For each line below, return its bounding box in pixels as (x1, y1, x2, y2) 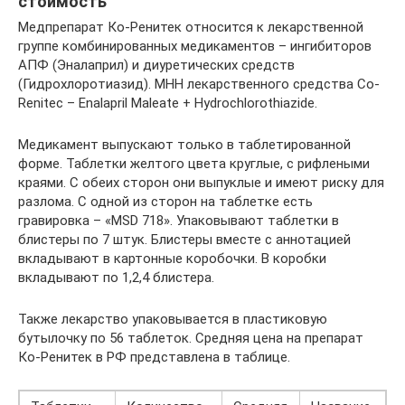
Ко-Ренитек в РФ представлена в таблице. (18, 349, 290, 365)
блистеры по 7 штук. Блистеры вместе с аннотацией (18, 231, 351, 248)
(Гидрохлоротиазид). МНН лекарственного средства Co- (18, 76, 380, 92)
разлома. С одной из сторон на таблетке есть (18, 193, 313, 210)
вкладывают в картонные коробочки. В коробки (18, 250, 326, 267)
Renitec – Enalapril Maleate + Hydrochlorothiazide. (18, 95, 317, 111)
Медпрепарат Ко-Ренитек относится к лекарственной (18, 19, 363, 35)
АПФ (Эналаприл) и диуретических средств (18, 57, 295, 73)
